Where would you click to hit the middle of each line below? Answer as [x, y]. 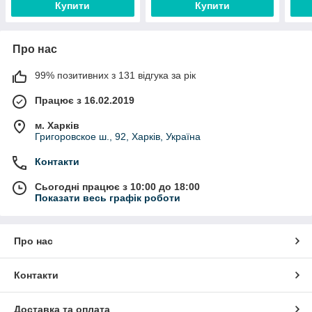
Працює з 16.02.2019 [85, 101]
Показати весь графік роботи [108, 198]
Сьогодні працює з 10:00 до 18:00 [117, 187]
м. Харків [57, 126]
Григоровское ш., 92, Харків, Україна [118, 137]
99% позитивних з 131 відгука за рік [115, 76]
